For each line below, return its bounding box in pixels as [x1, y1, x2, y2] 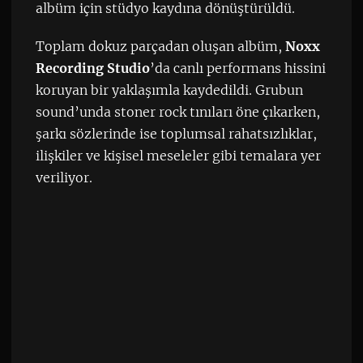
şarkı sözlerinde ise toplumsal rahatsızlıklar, [35, 125, 317, 142]
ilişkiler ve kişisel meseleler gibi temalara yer [35, 147, 321, 164]
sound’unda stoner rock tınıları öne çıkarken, [35, 103, 320, 120]
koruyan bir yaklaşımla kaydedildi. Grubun [35, 81, 303, 98]
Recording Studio [35, 59, 150, 76]
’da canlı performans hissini [149, 59, 326, 76]
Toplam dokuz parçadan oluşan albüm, [35, 37, 285, 54]
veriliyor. [35, 169, 92, 186]
